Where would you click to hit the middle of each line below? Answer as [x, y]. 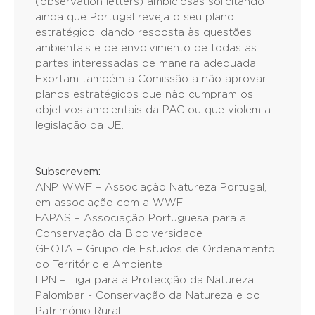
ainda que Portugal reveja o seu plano [135, 17]
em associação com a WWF [109, 203]
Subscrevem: [68, 172]
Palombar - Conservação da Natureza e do [148, 296]
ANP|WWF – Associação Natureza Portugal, [151, 187]
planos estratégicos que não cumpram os [144, 95]
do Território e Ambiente [99, 265]
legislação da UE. [79, 126]
